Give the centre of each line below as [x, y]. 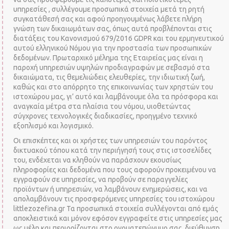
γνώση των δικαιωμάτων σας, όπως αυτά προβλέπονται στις [113, 29]
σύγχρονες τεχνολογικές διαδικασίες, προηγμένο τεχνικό [106, 116]
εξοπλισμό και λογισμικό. [54, 126]
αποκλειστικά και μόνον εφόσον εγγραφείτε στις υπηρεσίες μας [118, 218]
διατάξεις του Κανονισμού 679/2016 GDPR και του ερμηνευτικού [119, 38]
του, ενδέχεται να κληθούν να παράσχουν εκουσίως [98, 160]
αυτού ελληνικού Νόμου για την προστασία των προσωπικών [113, 48]
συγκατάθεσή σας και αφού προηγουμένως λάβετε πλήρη [108, 19]
